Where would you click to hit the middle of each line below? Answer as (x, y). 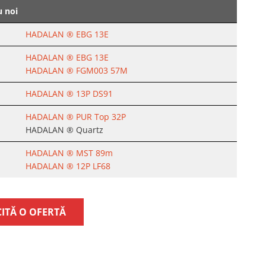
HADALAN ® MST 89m (69, 153)
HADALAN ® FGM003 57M (77, 70)
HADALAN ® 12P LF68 (68, 166)
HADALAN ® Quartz (64, 130)
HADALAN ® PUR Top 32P (76, 117)
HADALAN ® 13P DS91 (69, 94)
